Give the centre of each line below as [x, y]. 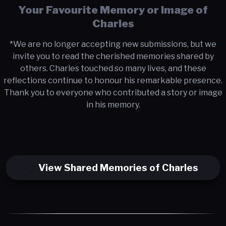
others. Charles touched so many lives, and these [113, 68]
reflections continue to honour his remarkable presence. [113, 80]
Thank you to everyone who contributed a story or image [113, 92]
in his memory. [113, 104]
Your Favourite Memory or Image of [113, 10]
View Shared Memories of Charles [118, 167]
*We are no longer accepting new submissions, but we [113, 44]
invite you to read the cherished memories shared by [113, 56]
